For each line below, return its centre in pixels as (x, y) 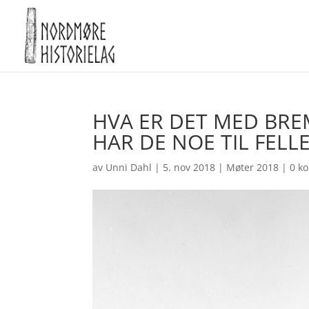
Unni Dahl (129, 167)
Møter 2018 (253, 167)
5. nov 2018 (189, 167)
